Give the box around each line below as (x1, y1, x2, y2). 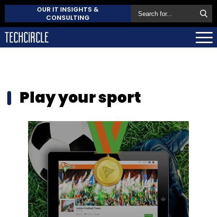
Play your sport (19, 86, 141, 108)
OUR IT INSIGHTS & (37, 5, 99, 14)
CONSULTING (46, 13, 90, 22)
